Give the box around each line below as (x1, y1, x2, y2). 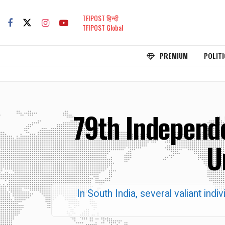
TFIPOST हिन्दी (82, 13, 119, 23)
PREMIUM (159, 50, 188, 61)
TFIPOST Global (82, 22, 123, 33)
